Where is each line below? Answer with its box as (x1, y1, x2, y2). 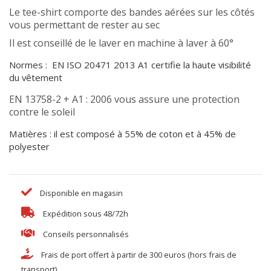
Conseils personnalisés (41, 228, 129, 240)
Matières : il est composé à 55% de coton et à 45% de (9, 128, 236, 140)
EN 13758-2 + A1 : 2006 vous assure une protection (9, 93, 240, 106)
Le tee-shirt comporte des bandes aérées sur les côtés (9, 5, 255, 19)
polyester (9, 140, 50, 153)
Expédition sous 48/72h (41, 207, 128, 219)
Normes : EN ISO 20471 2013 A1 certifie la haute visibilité (9, 59, 251, 71)
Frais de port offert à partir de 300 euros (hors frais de (39, 249, 237, 260)
